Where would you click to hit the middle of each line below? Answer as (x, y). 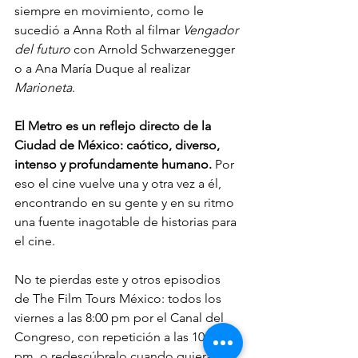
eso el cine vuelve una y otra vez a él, (119, 184)
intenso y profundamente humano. (115, 165)
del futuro (42, 50)
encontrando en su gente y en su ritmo (126, 203)
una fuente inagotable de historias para (127, 222)
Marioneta (43, 88)
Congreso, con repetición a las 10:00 (119, 337)
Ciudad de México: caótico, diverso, (119, 145)
